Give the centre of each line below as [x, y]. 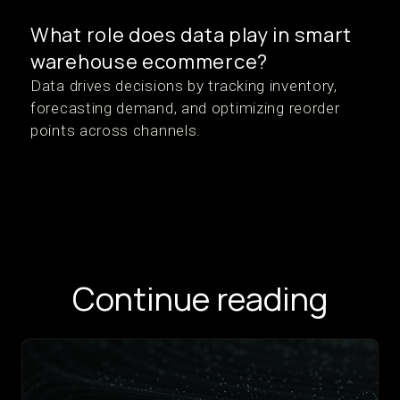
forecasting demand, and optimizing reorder [185, 108]
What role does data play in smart [192, 35]
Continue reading [200, 299]
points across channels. [116, 131]
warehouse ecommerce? [149, 62]
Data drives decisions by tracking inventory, [184, 86]
